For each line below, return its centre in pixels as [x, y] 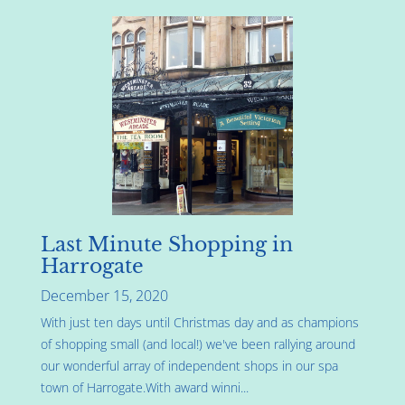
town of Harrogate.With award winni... [145, 387]
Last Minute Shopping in [167, 244]
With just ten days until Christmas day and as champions [200, 322]
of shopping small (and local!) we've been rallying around [198, 344]
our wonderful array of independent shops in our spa [189, 365]
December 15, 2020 [104, 295]
